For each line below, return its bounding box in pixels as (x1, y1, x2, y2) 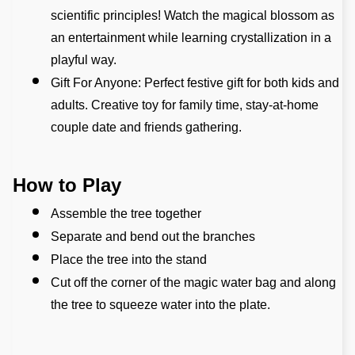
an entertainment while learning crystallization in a (51, 30, 331, 44)
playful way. (51, 52, 116, 67)
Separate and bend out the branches (51, 229, 255, 243)
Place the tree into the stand (51, 252, 207, 266)
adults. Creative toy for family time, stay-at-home (51, 97, 319, 112)
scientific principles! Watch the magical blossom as (51, 8, 334, 22)
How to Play (13, 174, 121, 196)
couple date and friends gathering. (51, 120, 242, 134)
